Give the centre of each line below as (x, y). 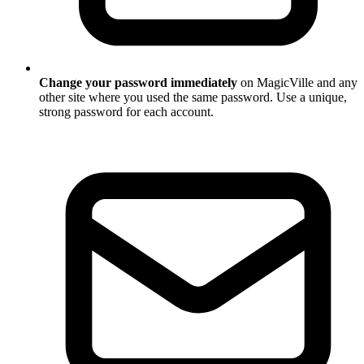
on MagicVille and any (297, 83)
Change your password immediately (138, 83)
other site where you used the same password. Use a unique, (193, 97)
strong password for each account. (126, 112)
